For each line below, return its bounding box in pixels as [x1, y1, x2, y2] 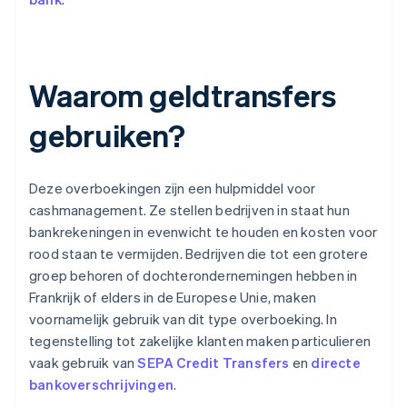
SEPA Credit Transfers [137, 353, 290, 372]
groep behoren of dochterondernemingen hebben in [29, 266, 358, 285]
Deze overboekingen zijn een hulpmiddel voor [29, 179, 316, 198]
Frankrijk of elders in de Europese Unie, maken [29, 288, 317, 307]
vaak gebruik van [29, 353, 138, 372]
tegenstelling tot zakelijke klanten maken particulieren [29, 332, 372, 351]
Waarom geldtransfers [29, 75, 336, 115]
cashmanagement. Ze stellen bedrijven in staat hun [29, 201, 350, 220]
